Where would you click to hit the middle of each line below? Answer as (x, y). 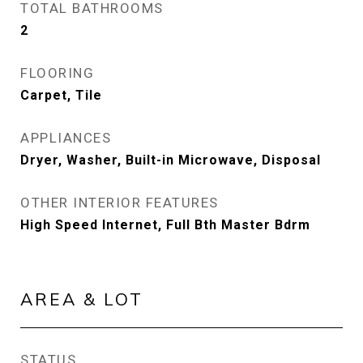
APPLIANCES (66, 138)
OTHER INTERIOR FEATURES (120, 203)
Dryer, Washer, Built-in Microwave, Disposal (171, 160)
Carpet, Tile (61, 95)
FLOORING (57, 73)
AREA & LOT (82, 299)
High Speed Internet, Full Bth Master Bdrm (165, 225)
